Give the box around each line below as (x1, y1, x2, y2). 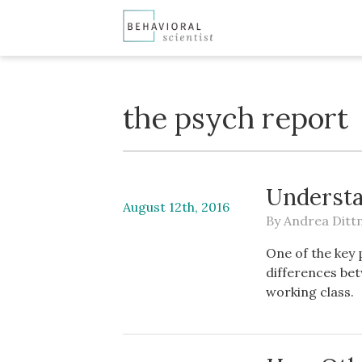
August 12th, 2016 (123, 199, 229, 215)
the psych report (123, 99, 348, 137)
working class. (266, 284, 355, 300)
